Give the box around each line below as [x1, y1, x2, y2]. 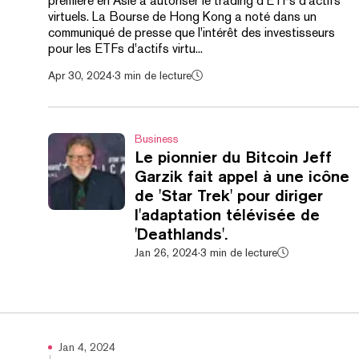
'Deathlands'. [135, 224, 228, 243]
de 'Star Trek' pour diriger [135, 186, 323, 204]
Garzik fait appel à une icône [135, 167, 349, 185]
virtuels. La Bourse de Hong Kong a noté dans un [48, 9, 317, 24]
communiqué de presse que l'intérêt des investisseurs [48, 25, 335, 40]
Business [135, 132, 179, 145]
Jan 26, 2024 [135, 246, 198, 259]
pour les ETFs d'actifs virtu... [48, 41, 203, 56]
